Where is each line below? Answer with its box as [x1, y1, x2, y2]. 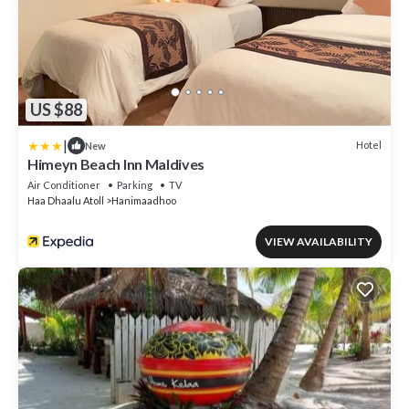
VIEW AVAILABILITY [265, 234, 372, 248]
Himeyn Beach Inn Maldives [27, 154, 204, 173]
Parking [117, 178, 152, 191]
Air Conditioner [27, 178, 100, 191]
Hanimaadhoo [111, 194, 176, 206]
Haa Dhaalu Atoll [27, 194, 104, 206]
